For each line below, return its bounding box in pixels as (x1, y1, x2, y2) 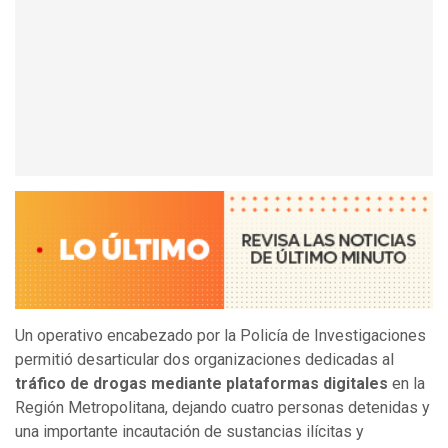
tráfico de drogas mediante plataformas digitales (15, 374, 388, 394)
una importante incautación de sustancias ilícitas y (15, 422, 364, 442)
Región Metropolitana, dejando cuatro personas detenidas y (15, 398, 430, 418)
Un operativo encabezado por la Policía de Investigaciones (15, 326, 426, 346)
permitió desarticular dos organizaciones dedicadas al (15, 350, 394, 370)
